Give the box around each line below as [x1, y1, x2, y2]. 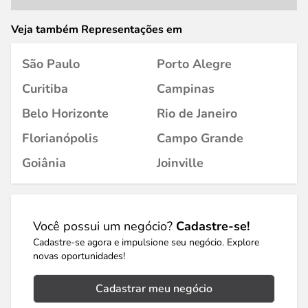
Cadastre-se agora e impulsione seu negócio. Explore [33, 236, 259, 249]
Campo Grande [157, 130, 243, 146]
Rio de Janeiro [157, 105, 237, 122]
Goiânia [22, 155, 66, 171]
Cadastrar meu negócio [96, 281, 212, 296]
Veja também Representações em [11, 22, 182, 37]
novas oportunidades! [33, 250, 125, 263]
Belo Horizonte [22, 105, 109, 122]
